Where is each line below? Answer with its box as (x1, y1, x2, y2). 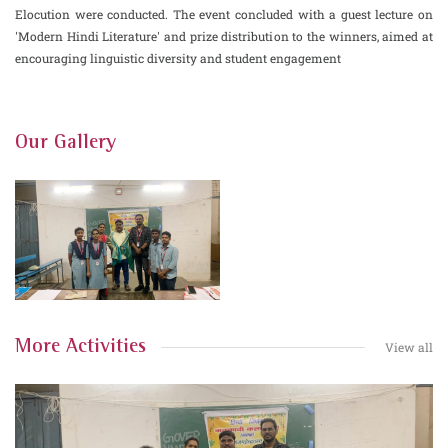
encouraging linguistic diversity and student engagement (15, 50, 341, 66)
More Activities (15, 338, 146, 356)
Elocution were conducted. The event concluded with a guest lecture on (15, 6, 433, 22)
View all (385, 339, 433, 355)
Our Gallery (15, 134, 116, 152)
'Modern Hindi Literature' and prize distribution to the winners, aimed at (15, 28, 433, 44)
